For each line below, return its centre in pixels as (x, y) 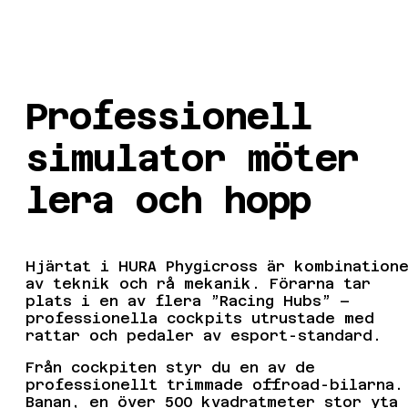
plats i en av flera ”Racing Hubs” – (188, 301)
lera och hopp (168, 201)
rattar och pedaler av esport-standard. (208, 336)
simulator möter (192, 159)
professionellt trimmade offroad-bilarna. (214, 385)
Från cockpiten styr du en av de (170, 368)
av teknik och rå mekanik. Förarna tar (198, 284)
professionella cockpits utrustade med (200, 319)
